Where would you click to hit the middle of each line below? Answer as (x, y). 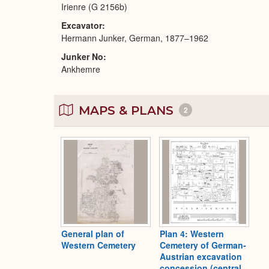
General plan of (93, 234)
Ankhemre (81, 69)
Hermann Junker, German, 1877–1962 (135, 38)
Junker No (82, 56)
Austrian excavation (201, 257)
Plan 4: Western (192, 234)
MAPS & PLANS (126, 110)
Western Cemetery (98, 245)
